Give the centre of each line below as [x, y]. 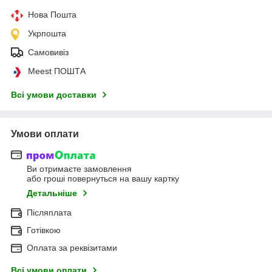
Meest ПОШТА [57, 71]
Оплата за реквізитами [72, 248]
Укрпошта [47, 33]
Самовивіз [48, 52]
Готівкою [44, 230]
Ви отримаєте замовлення [79, 169]
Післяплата [49, 213]
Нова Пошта [52, 14]
